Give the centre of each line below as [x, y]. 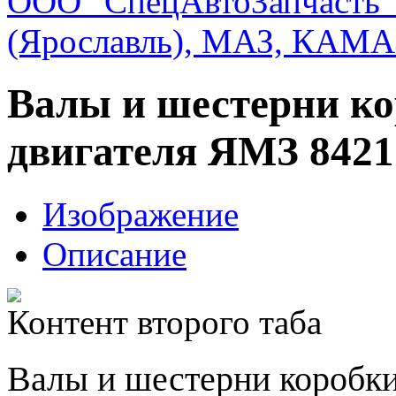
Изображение [141, 214]
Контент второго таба [164, 322]
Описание [114, 254]
